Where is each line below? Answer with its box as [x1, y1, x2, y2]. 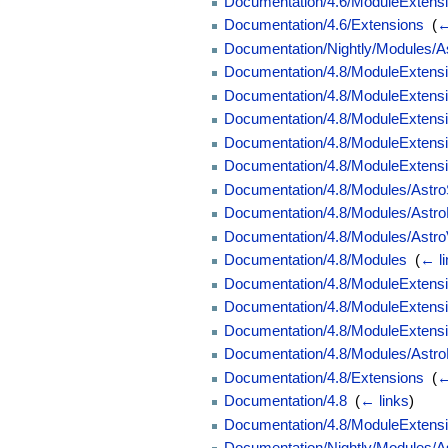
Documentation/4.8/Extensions [224, 368, 425, 386]
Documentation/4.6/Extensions [224, 16, 425, 34]
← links [360, 392, 410, 410]
